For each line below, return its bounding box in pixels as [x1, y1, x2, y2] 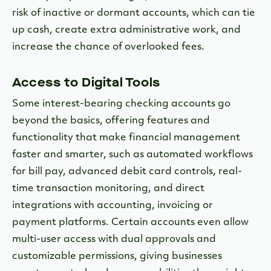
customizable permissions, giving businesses [12, 252, 222, 262]
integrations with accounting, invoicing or [12, 201, 213, 211]
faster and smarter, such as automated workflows [12, 150, 253, 160]
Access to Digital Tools [12, 74, 160, 91]
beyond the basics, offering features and [12, 116, 210, 126]
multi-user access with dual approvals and [12, 235, 216, 245]
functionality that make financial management [12, 133, 240, 143]
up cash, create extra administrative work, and [12, 25, 241, 36]
